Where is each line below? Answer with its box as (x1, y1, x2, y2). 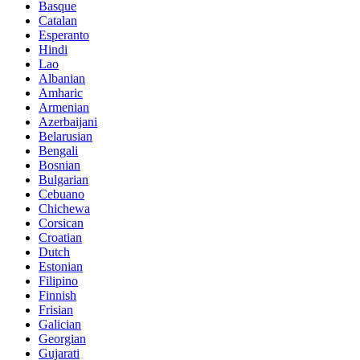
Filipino (39, 273, 78, 288)
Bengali (39, 143, 78, 157)
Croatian (39, 230, 82, 244)
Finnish (39, 288, 76, 302)
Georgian (39, 331, 86, 346)
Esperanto (39, 27, 89, 42)
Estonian (39, 259, 83, 273)
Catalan (39, 13, 77, 27)
